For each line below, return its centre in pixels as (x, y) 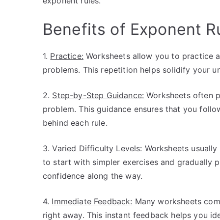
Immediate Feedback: (92, 201)
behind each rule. (75, 123)
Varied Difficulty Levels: (97, 148)
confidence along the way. (93, 176)
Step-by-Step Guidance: (98, 95)
